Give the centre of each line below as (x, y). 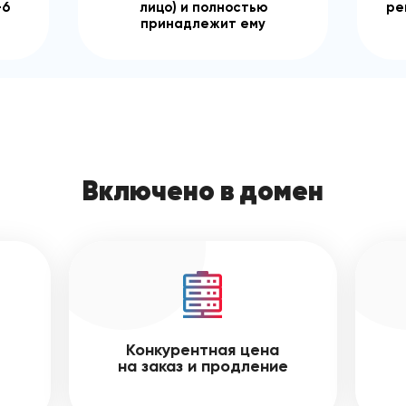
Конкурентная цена (203, 350)
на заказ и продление (203, 366)
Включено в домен (203, 191)
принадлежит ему (203, 24)
